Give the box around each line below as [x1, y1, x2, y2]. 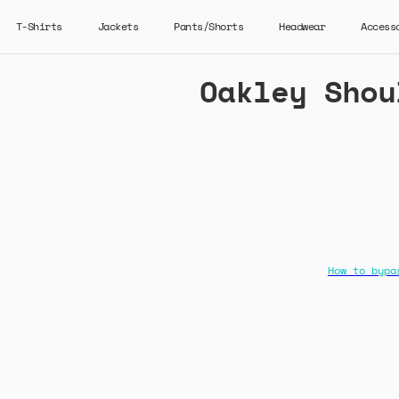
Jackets [97, 19, 138, 34]
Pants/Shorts [174, 19, 243, 34]
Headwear [279, 19, 325, 34]
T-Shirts [15, 19, 62, 34]
